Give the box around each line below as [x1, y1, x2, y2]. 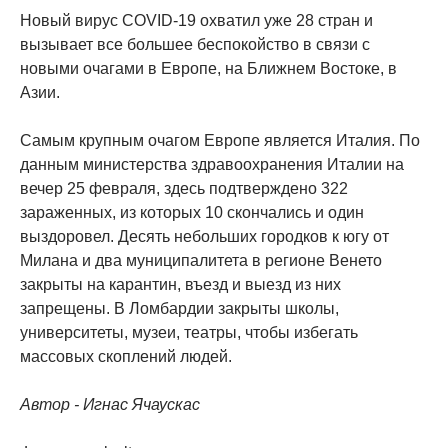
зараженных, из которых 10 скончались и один [20, 204, 364, 221]
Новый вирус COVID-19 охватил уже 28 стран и [20, 12, 373, 29]
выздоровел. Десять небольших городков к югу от [20, 228, 389, 245]
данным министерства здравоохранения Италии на [20, 156, 404, 173]
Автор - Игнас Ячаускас [20, 396, 200, 413]
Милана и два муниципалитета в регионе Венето [20, 252, 382, 269]
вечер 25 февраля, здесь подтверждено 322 [20, 180, 348, 197]
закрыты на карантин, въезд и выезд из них [20, 276, 341, 293]
